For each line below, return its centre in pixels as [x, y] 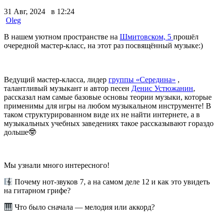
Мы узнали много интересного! [57, 165]
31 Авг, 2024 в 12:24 [39, 11]
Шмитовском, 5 [146, 36]
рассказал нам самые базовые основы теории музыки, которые [108, 97]
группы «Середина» [142, 79]
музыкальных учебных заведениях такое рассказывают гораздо [109, 123]
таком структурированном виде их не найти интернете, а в [102, 114]
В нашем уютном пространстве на [62, 36]
